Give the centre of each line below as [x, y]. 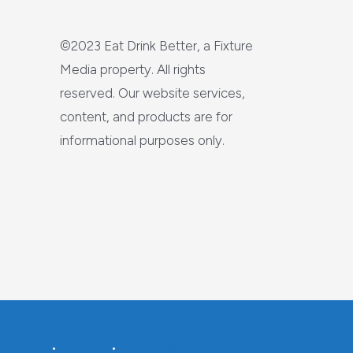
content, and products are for [146, 117]
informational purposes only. [142, 140]
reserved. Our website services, [152, 93]
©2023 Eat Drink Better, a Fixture [156, 46]
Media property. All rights [133, 69]
